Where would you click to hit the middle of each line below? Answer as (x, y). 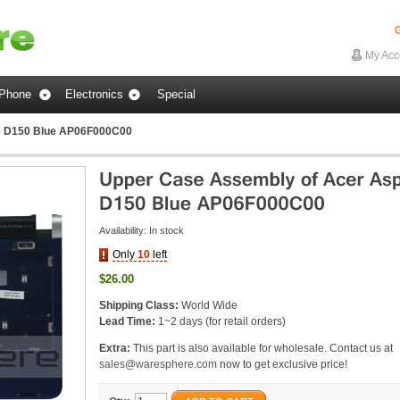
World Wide (208, 305)
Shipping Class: (139, 305)
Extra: (116, 348)
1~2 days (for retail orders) (221, 321)
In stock (167, 230)
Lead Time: (127, 321)
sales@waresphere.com (158, 364)
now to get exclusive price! (282, 364)
